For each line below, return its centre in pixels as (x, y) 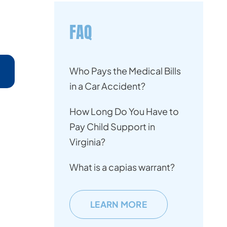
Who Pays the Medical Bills (125, 71)
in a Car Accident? (107, 86)
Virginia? (87, 142)
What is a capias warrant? (122, 167)
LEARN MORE (119, 204)
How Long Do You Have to (124, 111)
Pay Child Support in (112, 126)
